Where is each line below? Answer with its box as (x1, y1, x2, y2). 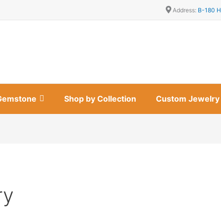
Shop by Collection (64, 94, 136, 104)
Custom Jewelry (156, 94, 220, 104)
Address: (171, 6, 198, 14)
